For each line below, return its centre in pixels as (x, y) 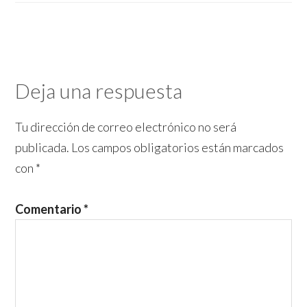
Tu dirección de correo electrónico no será (126, 127)
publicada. (42, 148)
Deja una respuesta (99, 91)
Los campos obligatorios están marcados (178, 148)
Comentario (50, 209)
